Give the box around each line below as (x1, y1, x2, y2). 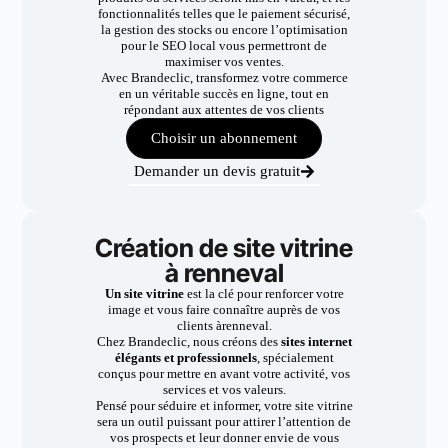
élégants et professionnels (114, 350, 257, 365)
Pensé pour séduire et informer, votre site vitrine (95, 398, 353, 413)
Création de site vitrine (95, 233, 353, 263)
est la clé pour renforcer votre (183, 286, 344, 301)
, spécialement (256, 350, 334, 365)
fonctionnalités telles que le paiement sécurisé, (98, 6, 350, 21)
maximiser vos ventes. (164, 54, 284, 69)
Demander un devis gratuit (133, 163, 300, 179)
